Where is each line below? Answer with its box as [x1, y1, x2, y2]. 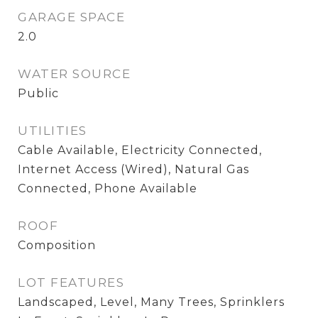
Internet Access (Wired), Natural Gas [18, 163, 249, 176]
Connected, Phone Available [18, 182, 197, 195]
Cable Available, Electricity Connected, [18, 143, 262, 157]
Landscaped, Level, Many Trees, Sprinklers [18, 295, 285, 309]
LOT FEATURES [18, 275, 124, 290]
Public [18, 87, 59, 100]
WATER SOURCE [18, 67, 131, 81]
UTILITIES [18, 124, 87, 138]
